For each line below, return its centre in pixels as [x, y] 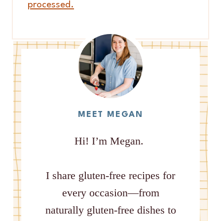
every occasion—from [110, 192]
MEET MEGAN [110, 114]
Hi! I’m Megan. [110, 141]
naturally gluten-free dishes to [110, 210]
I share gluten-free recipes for [110, 175]
